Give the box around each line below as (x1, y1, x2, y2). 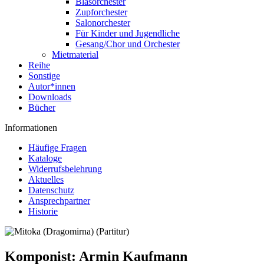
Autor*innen (28, 81, 75, 91)
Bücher (28, 103, 55, 113)
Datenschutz (28, 185, 74, 195)
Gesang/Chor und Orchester (75, 39, 180, 49)
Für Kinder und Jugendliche (75, 28, 180, 38)
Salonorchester (75, 18, 130, 28)
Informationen (5, 123, 57, 133)
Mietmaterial (52, 49, 98, 60)
